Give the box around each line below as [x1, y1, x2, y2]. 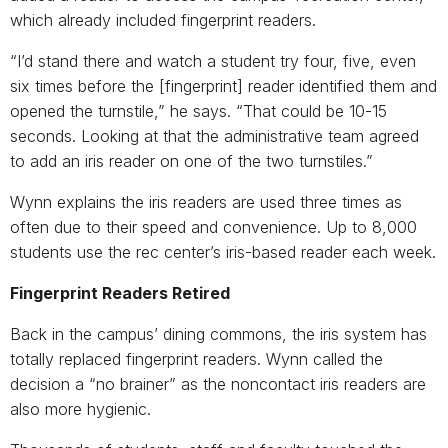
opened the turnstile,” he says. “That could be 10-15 [10, 101, 387, 122]
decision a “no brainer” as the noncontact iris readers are [10, 374, 426, 395]
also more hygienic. [10, 399, 151, 420]
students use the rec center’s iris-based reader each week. [10, 242, 436, 263]
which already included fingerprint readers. [10, 10, 316, 31]
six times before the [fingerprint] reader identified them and [10, 76, 437, 97]
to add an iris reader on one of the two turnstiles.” [10, 151, 373, 172]
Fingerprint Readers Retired [10, 283, 230, 304]
